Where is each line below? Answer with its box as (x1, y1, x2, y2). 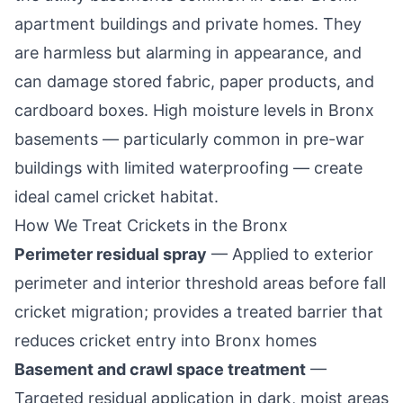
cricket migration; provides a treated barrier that (14, 302, 383, 321)
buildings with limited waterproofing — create (14, 158, 363, 177)
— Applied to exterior (207, 245, 373, 264)
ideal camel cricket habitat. (14, 187, 219, 206)
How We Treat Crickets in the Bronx (14, 216, 288, 235)
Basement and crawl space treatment (14, 360, 306, 379)
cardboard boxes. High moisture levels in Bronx (14, 101, 374, 120)
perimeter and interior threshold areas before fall (14, 273, 386, 292)
